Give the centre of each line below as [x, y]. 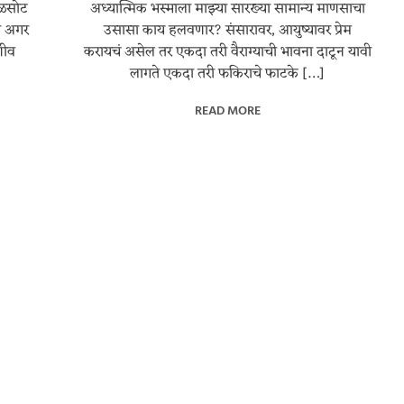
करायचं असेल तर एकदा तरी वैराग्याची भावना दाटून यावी [227, 53]
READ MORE [227, 110]
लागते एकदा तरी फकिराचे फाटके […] [228, 74]
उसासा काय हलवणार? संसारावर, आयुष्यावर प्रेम [227, 31]
